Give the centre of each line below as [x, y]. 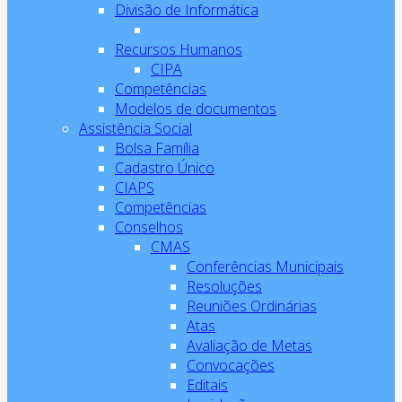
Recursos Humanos [179, 49]
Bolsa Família [157, 148]
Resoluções [224, 286]
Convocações [231, 365]
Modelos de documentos [196, 109]
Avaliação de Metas [249, 345]
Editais [207, 385]
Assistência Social [135, 128]
